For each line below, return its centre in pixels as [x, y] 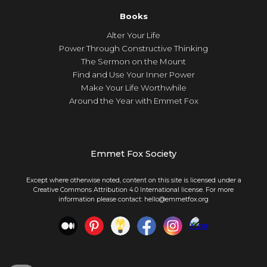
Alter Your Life [133, 35]
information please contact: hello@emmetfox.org [133, 200]
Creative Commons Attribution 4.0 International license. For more [133, 190]
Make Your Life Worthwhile [133, 88]
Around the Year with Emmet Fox [133, 101]
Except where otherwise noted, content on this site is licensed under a [133, 181]
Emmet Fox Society [133, 154]
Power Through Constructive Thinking [133, 49]
